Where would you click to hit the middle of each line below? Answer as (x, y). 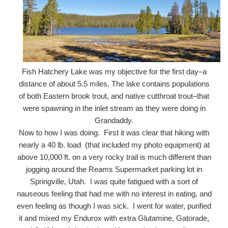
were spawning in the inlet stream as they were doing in (114, 108)
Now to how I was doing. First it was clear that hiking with (114, 132)
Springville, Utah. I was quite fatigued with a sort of (114, 181)
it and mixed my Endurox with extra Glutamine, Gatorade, (114, 218)
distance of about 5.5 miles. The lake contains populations (114, 83)
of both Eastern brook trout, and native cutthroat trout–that (114, 96)
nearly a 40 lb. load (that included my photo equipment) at (114, 145)
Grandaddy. (114, 120)
